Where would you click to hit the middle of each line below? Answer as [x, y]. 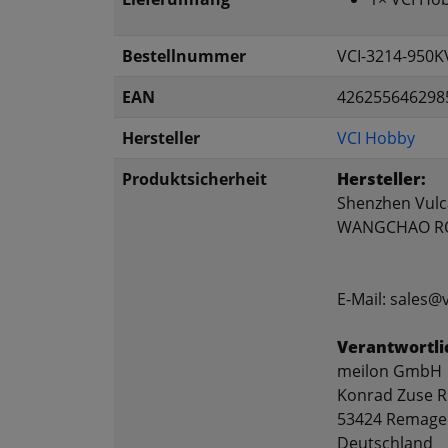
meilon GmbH [389, 371]
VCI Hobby [376, 138]
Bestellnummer [184, 56]
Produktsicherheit [194, 179]
